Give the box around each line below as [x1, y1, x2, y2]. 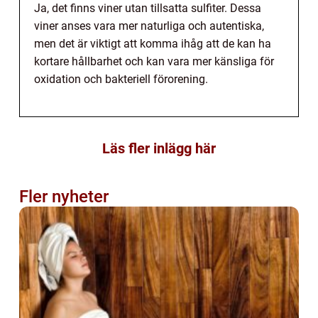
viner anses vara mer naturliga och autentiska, [34, 18, 264, 33]
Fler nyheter [19, 186, 109, 207]
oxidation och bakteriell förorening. [34, 72, 208, 86]
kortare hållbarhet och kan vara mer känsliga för [34, 54, 274, 68]
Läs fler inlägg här [102, 139, 216, 157]
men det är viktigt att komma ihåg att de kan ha [34, 36, 271, 50]
